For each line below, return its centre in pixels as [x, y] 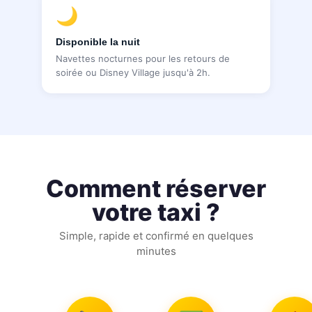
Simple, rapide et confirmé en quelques [156, 235]
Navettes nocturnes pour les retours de [143, 58]
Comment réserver [156, 188]
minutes [156, 251]
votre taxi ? [156, 212]
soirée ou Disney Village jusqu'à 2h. [133, 72]
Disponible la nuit [98, 41]
